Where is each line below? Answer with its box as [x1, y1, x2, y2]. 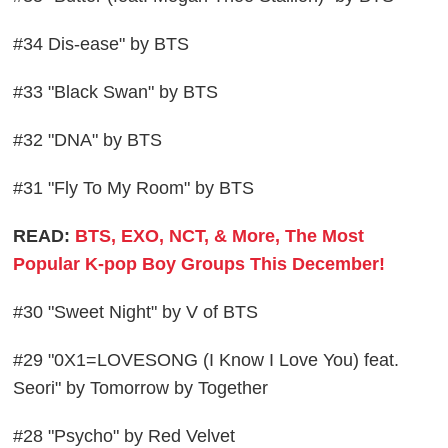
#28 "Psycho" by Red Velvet [13, 425, 236, 446]
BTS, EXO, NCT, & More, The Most [75, 225, 365, 246]
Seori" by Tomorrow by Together [13, 377, 269, 398]
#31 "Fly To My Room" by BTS [13, 177, 255, 198]
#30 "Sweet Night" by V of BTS [13, 301, 259, 322]
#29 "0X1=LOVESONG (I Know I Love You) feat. [13, 349, 400, 370]
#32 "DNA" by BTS [13, 129, 163, 150]
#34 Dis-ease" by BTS [13, 33, 190, 54]
